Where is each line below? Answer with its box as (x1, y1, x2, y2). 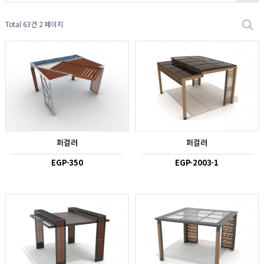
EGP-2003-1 (175, 156, 219, 168)
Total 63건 (5, 19, 37, 29)
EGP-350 (51, 156, 83, 168)
